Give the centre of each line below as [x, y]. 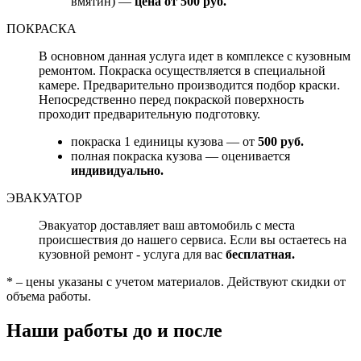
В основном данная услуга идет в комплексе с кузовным [195, 56]
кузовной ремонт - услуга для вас [132, 255]
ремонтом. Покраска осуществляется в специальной [182, 71]
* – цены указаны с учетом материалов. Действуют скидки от [176, 282]
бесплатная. [260, 255]
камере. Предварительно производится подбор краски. [189, 85]
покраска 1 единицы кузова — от [164, 142]
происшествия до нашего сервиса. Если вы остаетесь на [193, 240]
